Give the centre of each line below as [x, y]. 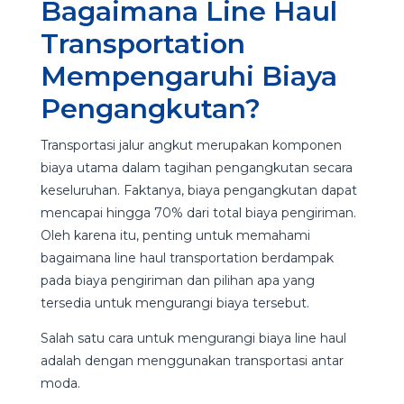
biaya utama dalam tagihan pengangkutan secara [196, 167]
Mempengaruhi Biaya [188, 76]
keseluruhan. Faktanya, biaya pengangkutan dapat [198, 190]
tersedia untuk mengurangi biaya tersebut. [174, 303]
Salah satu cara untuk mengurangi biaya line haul [193, 338]
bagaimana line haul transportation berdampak [187, 257]
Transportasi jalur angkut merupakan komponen [191, 145]
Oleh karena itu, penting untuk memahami [175, 235]
